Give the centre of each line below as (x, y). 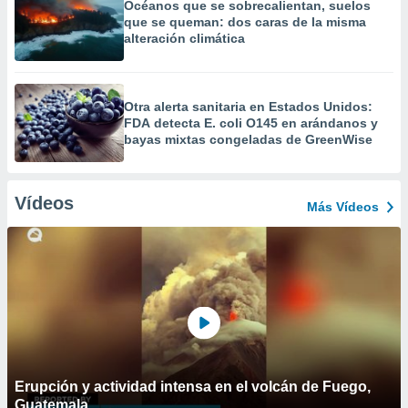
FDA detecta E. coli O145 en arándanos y (251, 123)
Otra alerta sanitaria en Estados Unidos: (248, 107)
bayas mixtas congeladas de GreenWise (248, 139)
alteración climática (184, 38)
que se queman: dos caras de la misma (245, 22)
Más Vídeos (343, 207)
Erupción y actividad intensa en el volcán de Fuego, (193, 387)
